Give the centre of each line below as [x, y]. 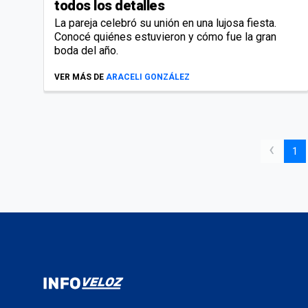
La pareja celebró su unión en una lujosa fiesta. [165, 23]
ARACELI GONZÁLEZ [148, 77]
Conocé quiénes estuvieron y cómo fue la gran [165, 36]
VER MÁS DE [79, 77]
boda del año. [86, 50]
